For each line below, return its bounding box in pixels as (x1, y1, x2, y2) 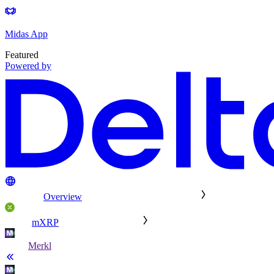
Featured (5, 50, 39, 61)
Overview (43, 191, 82, 202)
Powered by (5, 61, 51, 72)
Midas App (5, 29, 48, 40)
